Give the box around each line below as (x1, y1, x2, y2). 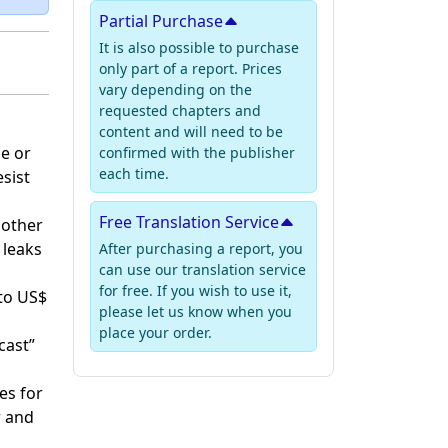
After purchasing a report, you (99, 239, 303, 258)
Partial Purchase (99, 10, 223, 32)
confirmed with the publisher (99, 143, 295, 162)
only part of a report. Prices (99, 59, 282, 78)
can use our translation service (99, 260, 306, 279)
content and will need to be (99, 122, 283, 141)
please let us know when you (99, 302, 292, 321)
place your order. (99, 323, 212, 342)
